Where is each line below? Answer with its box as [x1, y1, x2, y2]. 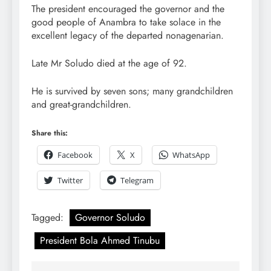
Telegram [120, 175, 154, 186]
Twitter [57, 175, 83, 186]
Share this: [31, 128, 68, 139]
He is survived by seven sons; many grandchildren [31, 84, 233, 99]
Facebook [57, 149, 93, 161]
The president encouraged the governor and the [31, 2, 224, 16]
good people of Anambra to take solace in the [31, 15, 221, 30]
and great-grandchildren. [31, 97, 131, 112]
